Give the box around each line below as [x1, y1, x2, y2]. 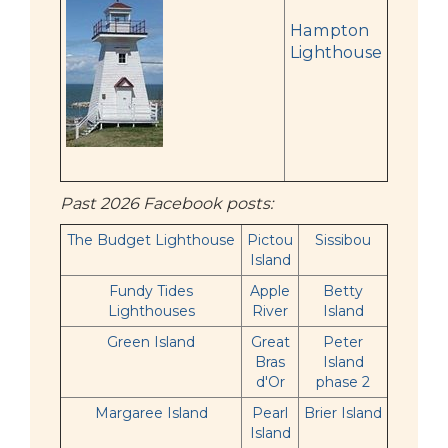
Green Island [107, 333, 195, 351]
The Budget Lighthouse [67, 231, 235, 249]
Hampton [290, 20, 369, 40]
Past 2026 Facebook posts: [60, 193, 273, 213]
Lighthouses [107, 302, 195, 320]
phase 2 [316, 373, 370, 391]
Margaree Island [94, 404, 208, 422]
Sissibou [315, 231, 371, 249]
